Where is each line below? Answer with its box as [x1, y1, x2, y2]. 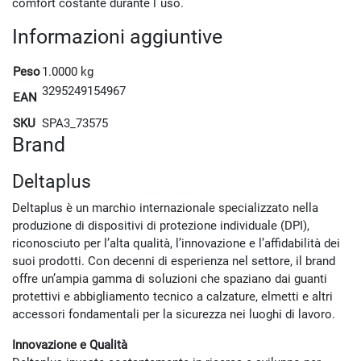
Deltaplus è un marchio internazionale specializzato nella [12, 200, 318, 215]
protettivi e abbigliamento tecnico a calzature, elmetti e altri [12, 288, 333, 304]
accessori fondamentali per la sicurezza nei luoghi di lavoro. [12, 306, 335, 322]
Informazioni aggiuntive [12, 24, 222, 48]
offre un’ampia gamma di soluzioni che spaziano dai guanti [12, 271, 327, 286]
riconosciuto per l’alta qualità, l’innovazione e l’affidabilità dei [12, 235, 340, 251]
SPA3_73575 [42, 115, 108, 131]
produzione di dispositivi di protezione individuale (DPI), [12, 218, 309, 233]
